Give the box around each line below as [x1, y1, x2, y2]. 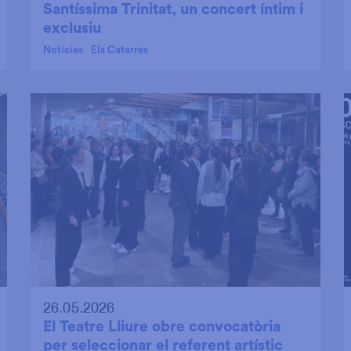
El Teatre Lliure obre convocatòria [43, 319, 280, 335]
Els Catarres [91, 44, 148, 56]
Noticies [43, 44, 83, 56]
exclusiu [43, 20, 101, 36]
